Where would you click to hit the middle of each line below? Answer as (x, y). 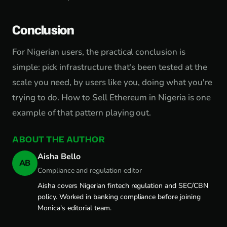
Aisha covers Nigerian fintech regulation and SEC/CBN (123, 186)
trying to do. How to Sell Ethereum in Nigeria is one (111, 98)
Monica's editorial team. (74, 208)
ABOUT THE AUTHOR (59, 139)
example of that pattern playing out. (82, 113)
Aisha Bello (59, 157)
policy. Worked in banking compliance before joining (119, 197)
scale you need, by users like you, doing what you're (112, 82)
